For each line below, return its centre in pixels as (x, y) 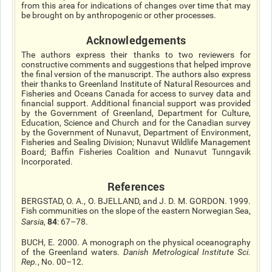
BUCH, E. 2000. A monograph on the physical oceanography (136, 242)
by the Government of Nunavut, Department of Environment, (136, 132)
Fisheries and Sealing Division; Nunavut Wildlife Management (136, 142)
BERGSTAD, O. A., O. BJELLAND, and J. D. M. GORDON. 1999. (136, 201)
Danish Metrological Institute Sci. (187, 252)
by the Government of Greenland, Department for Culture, (136, 113)
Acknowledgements (136, 40)
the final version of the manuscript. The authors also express (136, 74)
